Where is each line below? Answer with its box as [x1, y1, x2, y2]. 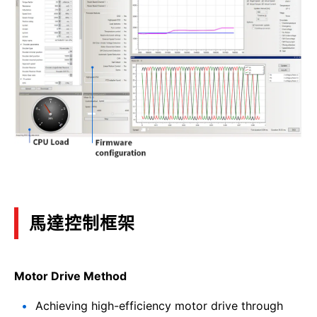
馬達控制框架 [29, 212, 135, 234]
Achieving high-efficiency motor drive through [35, 298, 283, 313]
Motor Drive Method [14, 268, 127, 283]
